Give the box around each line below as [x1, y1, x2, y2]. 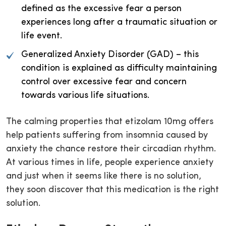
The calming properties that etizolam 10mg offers [6, 117, 213, 127]
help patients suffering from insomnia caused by [6, 131, 208, 141]
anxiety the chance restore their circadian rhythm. [6, 144, 216, 154]
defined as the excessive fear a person [21, 4, 182, 14]
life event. [21, 31, 62, 41]
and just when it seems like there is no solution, [6, 172, 201, 182]
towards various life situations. [21, 91, 149, 101]
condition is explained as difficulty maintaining [21, 64, 217, 74]
